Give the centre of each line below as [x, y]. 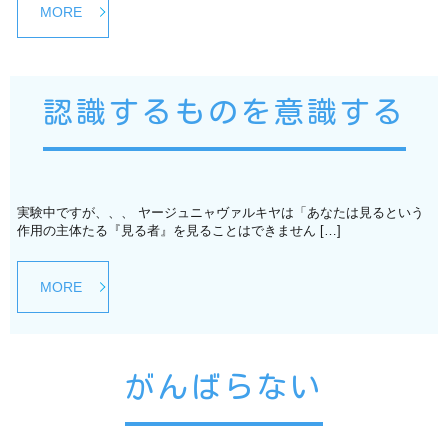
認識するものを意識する [224, 112]
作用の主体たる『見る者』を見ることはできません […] [178, 231]
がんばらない [224, 387]
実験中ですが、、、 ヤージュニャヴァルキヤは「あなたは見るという [220, 213]
